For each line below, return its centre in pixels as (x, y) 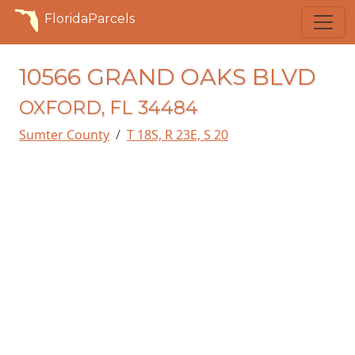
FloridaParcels (90, 19)
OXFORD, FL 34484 (109, 107)
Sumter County (64, 135)
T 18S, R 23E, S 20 (177, 135)
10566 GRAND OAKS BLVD (167, 76)
